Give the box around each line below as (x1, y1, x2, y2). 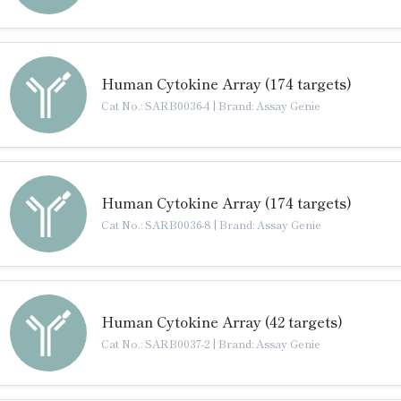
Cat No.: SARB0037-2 (101, 336, 213, 351)
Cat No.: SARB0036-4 (101, 98, 213, 113)
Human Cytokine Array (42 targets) (101, 311, 343, 332)
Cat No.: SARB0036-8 (101, 217, 214, 232)
